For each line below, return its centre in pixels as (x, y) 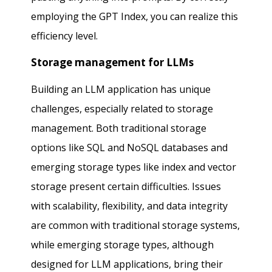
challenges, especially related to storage (122, 109)
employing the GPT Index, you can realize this (135, 17)
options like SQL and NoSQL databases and (130, 148)
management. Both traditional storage (119, 128)
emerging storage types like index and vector (134, 167)
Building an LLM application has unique (121, 90)
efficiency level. (65, 36)
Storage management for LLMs (113, 63)
